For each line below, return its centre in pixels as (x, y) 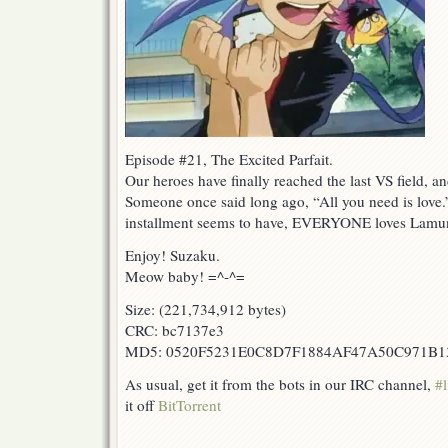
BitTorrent (189, 405)
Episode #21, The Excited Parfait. (229, 159)
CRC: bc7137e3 (174, 330)
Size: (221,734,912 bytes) (205, 309)
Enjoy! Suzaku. (172, 255)
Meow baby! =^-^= (185, 276)
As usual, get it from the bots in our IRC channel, (280, 384)
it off (141, 405)
